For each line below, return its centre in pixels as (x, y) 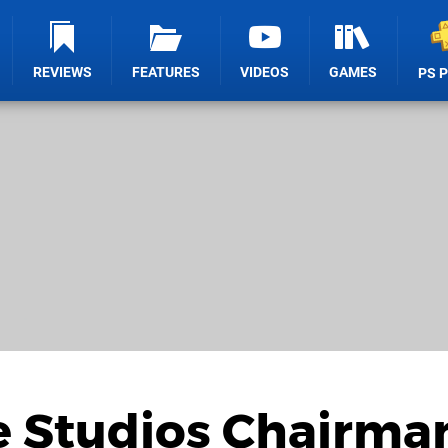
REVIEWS (62, 72)
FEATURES (166, 72)
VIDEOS (265, 72)
